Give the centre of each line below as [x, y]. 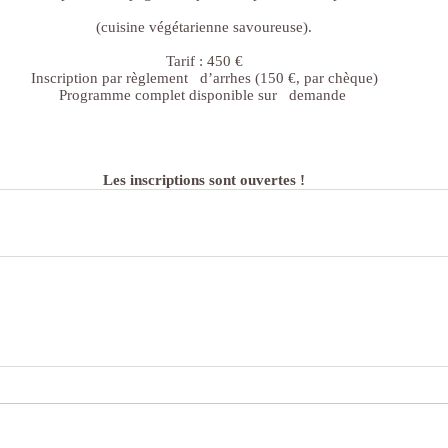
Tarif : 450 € [204, 61]
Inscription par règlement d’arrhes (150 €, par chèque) [204, 78]
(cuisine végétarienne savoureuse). [204, 27]
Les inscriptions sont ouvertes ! [204, 180]
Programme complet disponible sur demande [204, 95]
